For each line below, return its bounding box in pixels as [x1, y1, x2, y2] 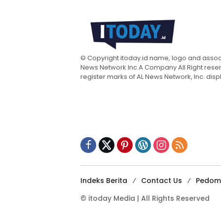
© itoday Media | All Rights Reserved [80, 193, 210, 204]
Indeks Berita [80, 176, 127, 186]
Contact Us [141, 176, 182, 186]
